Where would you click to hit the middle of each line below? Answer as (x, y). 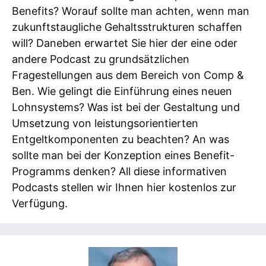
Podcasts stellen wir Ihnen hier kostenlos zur (124, 188)
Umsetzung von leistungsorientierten (105, 123)
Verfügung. (40, 204)
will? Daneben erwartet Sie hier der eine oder (125, 43)
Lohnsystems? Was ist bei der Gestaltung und (126, 107)
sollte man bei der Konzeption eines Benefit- (123, 156)
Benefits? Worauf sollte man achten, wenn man (131, 11)
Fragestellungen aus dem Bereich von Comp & (128, 75)
